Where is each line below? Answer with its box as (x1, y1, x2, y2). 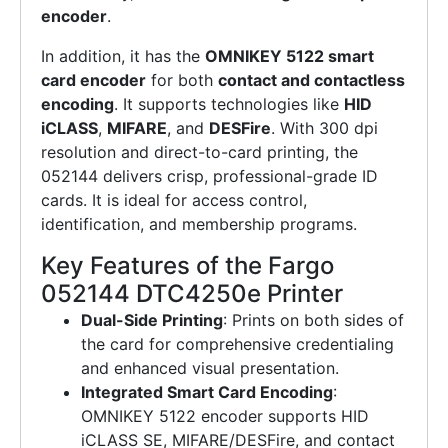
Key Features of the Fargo (41, 251, 334, 281)
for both (146, 70, 218, 91)
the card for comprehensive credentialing (81, 334, 394, 355)
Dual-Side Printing (81, 310, 223, 331)
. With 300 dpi (271, 118, 378, 139)
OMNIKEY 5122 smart (205, 46, 374, 67)
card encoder (41, 70, 146, 91)
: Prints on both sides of (223, 310, 404, 331)
